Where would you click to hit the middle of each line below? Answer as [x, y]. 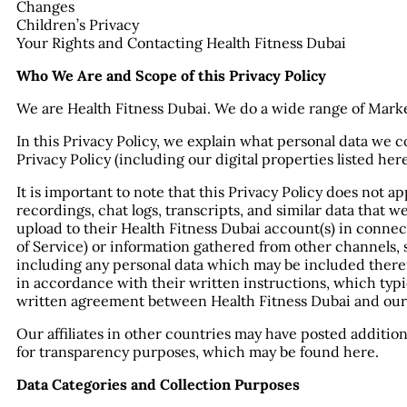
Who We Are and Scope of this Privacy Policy [171, 75]
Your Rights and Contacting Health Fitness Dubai [181, 42]
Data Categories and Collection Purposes [158, 384]
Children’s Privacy [78, 24]
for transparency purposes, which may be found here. [198, 351]
